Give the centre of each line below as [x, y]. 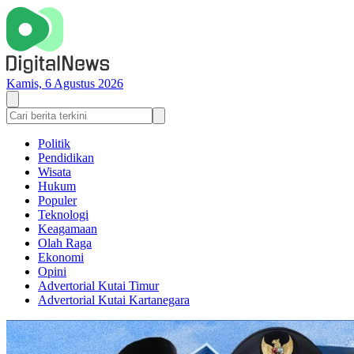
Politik [54, 143]
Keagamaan [68, 229]
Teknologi [63, 215]
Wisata [55, 172]
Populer [57, 200]
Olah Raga [65, 243]
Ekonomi [61, 257]
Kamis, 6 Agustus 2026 [65, 83]
